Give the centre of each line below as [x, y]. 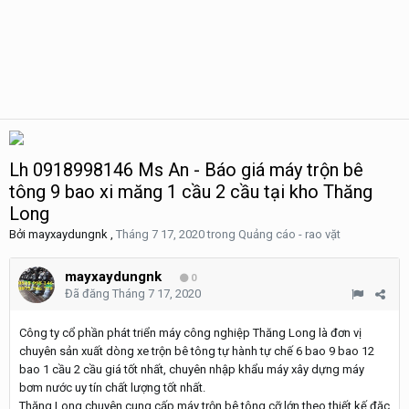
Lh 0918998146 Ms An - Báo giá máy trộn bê [186, 170]
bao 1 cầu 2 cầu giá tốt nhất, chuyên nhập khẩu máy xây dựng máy [192, 369]
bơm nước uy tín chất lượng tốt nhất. [112, 388]
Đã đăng [89, 294]
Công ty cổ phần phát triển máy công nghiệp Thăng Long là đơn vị [190, 333]
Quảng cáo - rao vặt [289, 234]
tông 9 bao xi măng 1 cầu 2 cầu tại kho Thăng [191, 192]
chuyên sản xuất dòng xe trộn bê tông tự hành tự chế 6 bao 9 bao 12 [197, 351]
